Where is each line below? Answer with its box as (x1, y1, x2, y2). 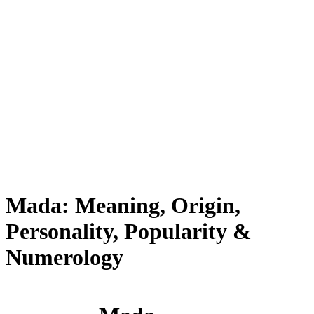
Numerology (6, 245, 123, 271)
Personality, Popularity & (6, 219, 252, 245)
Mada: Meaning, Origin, (6, 193, 240, 219)
